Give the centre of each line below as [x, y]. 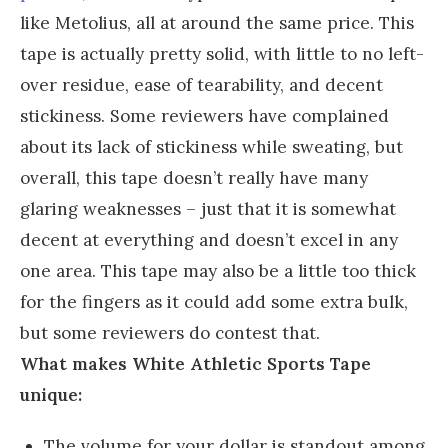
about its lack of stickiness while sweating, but [211, 146]
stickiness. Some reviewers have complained [204, 115]
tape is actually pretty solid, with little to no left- [222, 53]
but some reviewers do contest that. [170, 332]
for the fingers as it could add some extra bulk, [214, 301]
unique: [51, 394]
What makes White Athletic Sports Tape [195, 363]
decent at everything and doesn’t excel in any [209, 239]
